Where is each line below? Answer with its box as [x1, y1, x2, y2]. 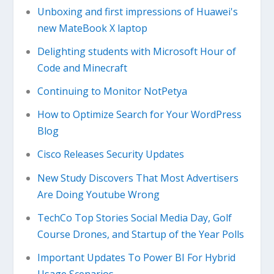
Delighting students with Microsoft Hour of [37, 44, 236, 58]
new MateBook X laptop [37, 21, 147, 35]
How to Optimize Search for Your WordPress [37, 108, 242, 122]
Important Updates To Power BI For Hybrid [37, 250, 235, 264]
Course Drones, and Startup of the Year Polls [37, 227, 244, 241]
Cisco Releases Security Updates [37, 147, 184, 161]
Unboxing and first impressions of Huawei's [37, 4, 238, 18]
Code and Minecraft [37, 61, 127, 75]
